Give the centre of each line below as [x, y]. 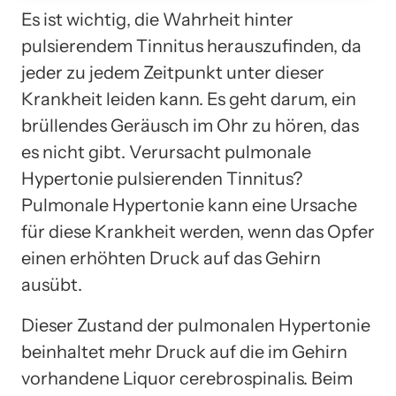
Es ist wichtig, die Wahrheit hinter [157, 19]
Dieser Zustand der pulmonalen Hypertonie [196, 325]
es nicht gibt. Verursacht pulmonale [166, 152]
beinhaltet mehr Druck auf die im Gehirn [184, 351]
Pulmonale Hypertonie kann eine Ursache [189, 205]
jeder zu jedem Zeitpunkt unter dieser [173, 72]
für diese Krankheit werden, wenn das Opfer [198, 231]
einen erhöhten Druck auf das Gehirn [171, 258]
